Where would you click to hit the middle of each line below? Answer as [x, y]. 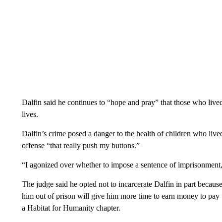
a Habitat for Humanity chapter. [71, 208]
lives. [30, 114]
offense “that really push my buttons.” [81, 145]
